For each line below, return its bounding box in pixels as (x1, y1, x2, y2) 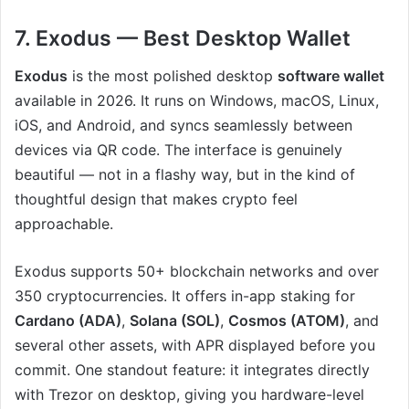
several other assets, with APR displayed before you (15, 335, 375, 354)
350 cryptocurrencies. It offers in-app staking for (15, 286, 355, 305)
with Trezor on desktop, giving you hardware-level (15, 384, 364, 404)
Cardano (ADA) (15, 310, 121, 330)
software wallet (278, 66, 384, 85)
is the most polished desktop (68, 66, 278, 85)
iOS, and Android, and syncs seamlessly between (15, 115, 352, 134)
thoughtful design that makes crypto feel (15, 189, 298, 208)
